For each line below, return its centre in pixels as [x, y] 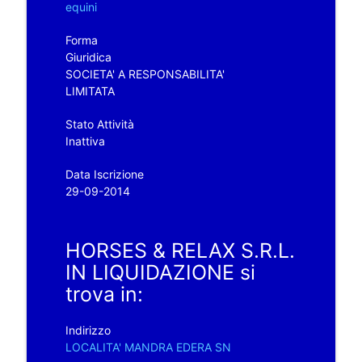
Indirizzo [88, 330]
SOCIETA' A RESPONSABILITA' [145, 74]
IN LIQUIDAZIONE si [160, 272]
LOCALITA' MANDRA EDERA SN [148, 347]
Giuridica [88, 57]
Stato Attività [99, 124]
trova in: [104, 294]
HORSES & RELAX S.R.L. [180, 250]
